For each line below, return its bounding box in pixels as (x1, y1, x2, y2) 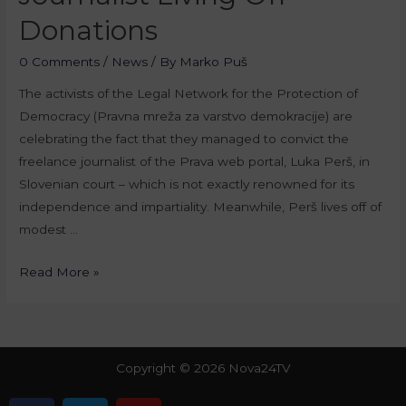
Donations (19, 13, 159, 47)
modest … (19, 222, 79, 237)
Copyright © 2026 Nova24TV (115, 360, 291, 375)
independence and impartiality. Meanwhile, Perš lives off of (19, 199, 382, 215)
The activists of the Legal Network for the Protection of (19, 86, 359, 101)
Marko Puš (179, 53, 248, 69)
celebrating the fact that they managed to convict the (19, 131, 350, 147)
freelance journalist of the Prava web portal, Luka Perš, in (19, 154, 371, 169)
